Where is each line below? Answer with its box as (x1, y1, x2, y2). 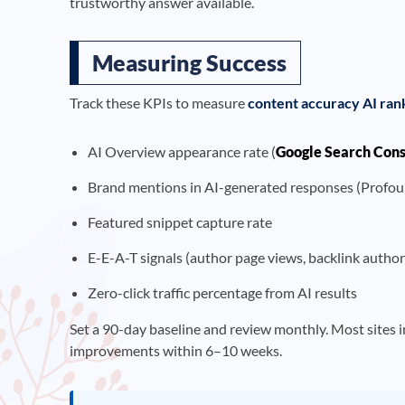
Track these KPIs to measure (70, 93, 248, 111)
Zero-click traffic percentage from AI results (88, 283, 357, 301)
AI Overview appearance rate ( (88, 142, 276, 160)
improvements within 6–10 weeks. (70, 341, 282, 359)
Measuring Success (92, 48, 287, 76)
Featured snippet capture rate (88, 212, 272, 231)
